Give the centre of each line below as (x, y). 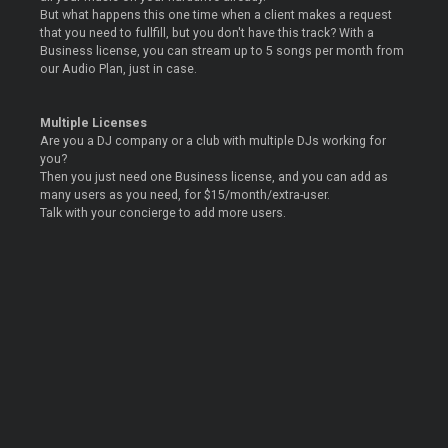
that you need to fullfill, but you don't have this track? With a (207, 33)
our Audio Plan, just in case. (119, 69)
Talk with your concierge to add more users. (163, 213)
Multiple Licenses (94, 123)
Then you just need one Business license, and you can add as (214, 177)
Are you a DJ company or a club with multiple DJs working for (213, 141)
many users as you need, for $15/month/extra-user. (185, 195)
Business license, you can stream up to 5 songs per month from (222, 51)
